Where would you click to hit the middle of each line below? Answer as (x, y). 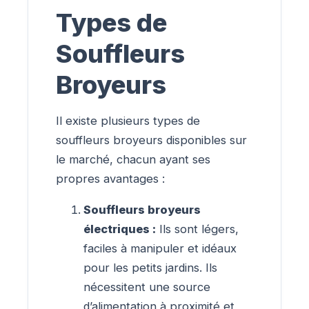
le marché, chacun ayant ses (133, 160)
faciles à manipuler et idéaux (160, 248)
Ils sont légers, (197, 229)
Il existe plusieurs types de (128, 121)
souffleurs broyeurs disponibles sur (151, 140)
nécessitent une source (147, 287)
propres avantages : (110, 179)
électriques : (120, 229)
